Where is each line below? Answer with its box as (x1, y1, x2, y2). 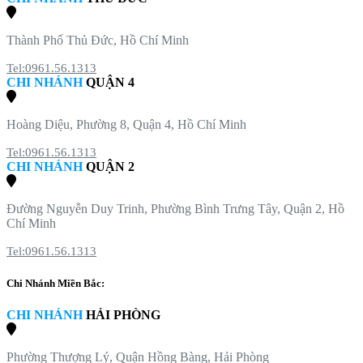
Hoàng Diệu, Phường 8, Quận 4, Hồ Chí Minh (6, 117, 246, 132)
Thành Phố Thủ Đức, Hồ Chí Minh (6, 33, 189, 48)
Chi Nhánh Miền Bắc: (6, 276, 105, 289)
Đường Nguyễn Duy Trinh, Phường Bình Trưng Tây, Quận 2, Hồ (6, 202, 344, 216)
